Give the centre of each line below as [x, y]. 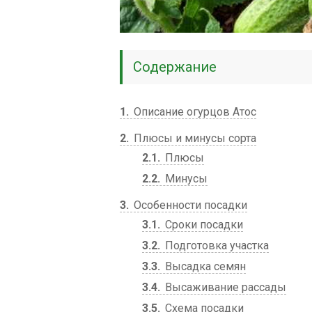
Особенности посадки [189, 205]
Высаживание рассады [224, 287]
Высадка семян [204, 266]
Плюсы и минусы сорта [194, 138]
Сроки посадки [203, 225]
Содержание [175, 67]
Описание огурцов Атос [194, 112]
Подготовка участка [216, 245]
